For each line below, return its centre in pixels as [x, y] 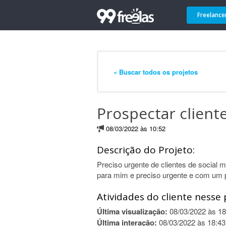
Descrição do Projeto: [146, 150]
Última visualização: [132, 211]
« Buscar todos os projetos [156, 72]
